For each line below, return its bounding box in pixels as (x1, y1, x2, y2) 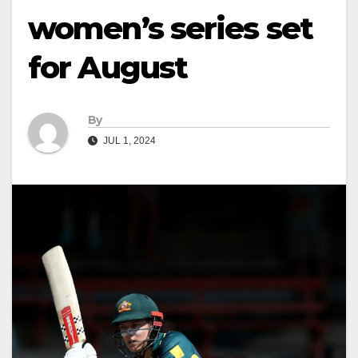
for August (28, 49, 188, 86)
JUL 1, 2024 (101, 135, 156, 147)
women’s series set (28, 10, 312, 47)
